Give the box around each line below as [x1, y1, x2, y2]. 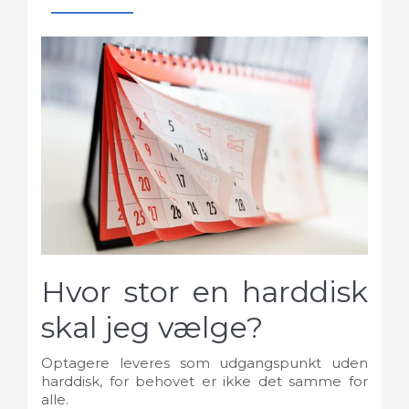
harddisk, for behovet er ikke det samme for [41, 372, 368, 391]
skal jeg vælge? [41, 309, 263, 345]
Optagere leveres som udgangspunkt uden [41, 354, 368, 372]
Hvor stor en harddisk [41, 273, 368, 309]
